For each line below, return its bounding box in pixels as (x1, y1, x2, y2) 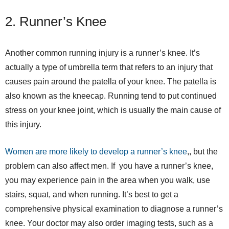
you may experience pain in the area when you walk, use (5, 175, 210, 185)
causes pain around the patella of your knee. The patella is (5, 77, 216, 86)
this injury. (5, 120, 41, 129)
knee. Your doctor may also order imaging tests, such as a (5, 218, 213, 227)
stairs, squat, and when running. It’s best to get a (5, 190, 178, 199)
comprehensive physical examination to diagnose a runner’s (5, 204, 223, 213)
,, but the (187, 147, 218, 156)
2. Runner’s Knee (5, 13, 106, 29)
